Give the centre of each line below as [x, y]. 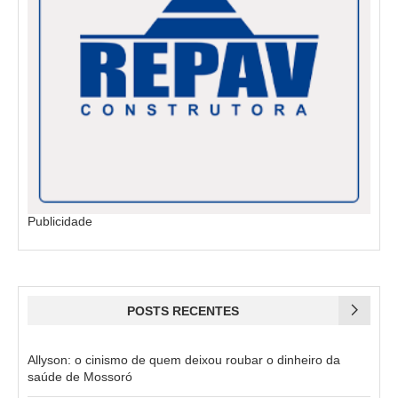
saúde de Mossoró [80, 376]
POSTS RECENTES [183, 310]
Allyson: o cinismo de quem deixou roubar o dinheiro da [184, 359]
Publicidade [60, 221]
